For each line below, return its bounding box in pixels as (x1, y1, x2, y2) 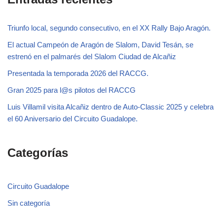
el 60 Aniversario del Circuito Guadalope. (7, 114, 138, 123)
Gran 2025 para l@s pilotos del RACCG (7, 85, 136, 94)
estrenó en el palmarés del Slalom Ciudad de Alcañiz (7, 52, 176, 61)
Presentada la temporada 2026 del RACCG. (7, 69, 148, 77)
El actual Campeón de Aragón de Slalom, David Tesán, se (7, 40, 193, 49)
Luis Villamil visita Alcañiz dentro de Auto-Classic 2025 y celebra (7, 102, 214, 111)
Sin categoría (7, 198, 50, 207)
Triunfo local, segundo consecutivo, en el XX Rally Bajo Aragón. (7, 23, 211, 32)
